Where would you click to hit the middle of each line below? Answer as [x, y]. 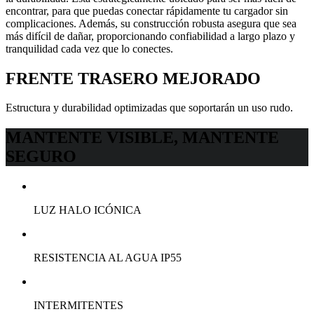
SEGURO [41, 157]
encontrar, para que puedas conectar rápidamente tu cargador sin [147, 11]
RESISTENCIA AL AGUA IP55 [108, 258]
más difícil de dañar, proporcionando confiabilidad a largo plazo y [150, 36]
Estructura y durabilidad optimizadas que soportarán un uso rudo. [149, 108]
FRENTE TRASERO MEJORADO [133, 78]
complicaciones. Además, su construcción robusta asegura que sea [151, 23]
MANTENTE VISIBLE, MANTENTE [142, 138]
